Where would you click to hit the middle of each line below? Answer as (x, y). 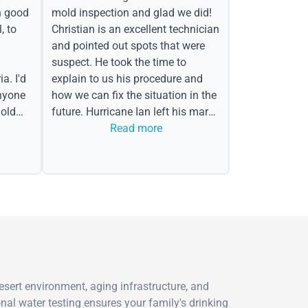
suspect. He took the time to (119, 62)
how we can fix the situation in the (134, 95)
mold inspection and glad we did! (131, 12)
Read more (136, 128)
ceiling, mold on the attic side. (123, 144)
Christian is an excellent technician (135, 29)
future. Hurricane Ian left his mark (132, 111)
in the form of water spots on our (131, 128)
